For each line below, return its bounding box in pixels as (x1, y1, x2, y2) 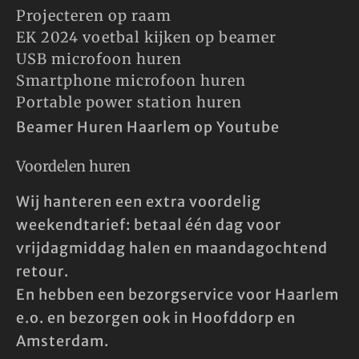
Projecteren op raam (16, 6, 171, 25)
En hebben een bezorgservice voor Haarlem (16, 284, 339, 304)
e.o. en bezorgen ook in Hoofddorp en (16, 308, 296, 327)
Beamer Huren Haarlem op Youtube (16, 117, 280, 136)
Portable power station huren (16, 92, 242, 111)
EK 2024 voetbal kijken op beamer (16, 27, 276, 46)
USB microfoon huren (16, 49, 182, 68)
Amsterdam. (16, 331, 109, 350)
